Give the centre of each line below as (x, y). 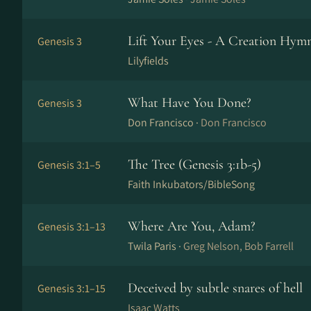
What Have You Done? (190, 103)
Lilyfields (148, 61)
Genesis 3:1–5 (69, 165)
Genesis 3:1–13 (72, 227)
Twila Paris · (155, 246)
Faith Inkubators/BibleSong (191, 184)
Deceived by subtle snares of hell (215, 288)
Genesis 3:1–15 (72, 288)
